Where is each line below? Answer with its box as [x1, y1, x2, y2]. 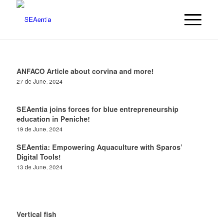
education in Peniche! [16, 114, 90, 124]
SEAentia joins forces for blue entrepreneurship [16, 104, 179, 114]
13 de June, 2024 [16, 163, 63, 171]
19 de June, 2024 [16, 125, 63, 133]
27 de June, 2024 [16, 77, 63, 85]
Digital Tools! [16, 152, 61, 162]
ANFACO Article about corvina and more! [16, 66, 154, 76]
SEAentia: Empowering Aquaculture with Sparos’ [16, 142, 182, 152]
